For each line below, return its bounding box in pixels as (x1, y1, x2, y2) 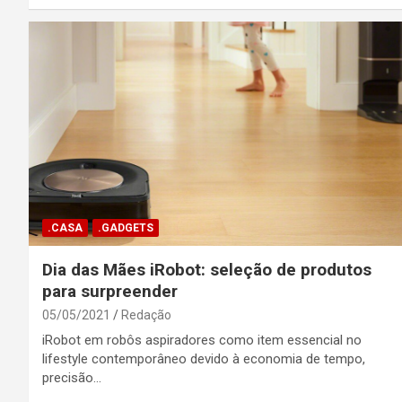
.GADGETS (98, 222, 153, 235)
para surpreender (42, 281, 178, 302)
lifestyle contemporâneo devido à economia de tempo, (42, 351, 365, 368)
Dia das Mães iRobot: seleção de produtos (42, 259, 371, 281)
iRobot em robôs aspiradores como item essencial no (42, 332, 362, 349)
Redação (121, 308, 171, 323)
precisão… (42, 370, 101, 387)
